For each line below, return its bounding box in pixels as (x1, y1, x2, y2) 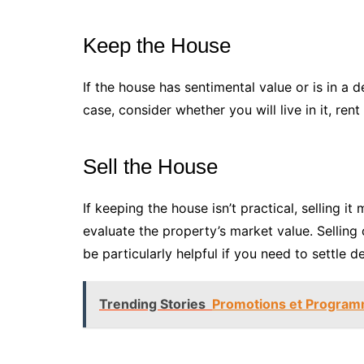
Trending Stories (99, 295, 206, 312)
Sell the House (83, 154, 218, 179)
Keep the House (83, 32, 231, 58)
